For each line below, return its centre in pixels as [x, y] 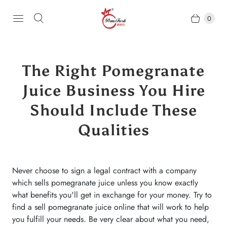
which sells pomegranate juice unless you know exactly [105, 183]
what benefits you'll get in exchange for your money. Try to [112, 195]
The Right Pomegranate [113, 71]
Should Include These [113, 110]
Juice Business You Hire [113, 91]
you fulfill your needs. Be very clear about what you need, [111, 219]
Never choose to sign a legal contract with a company [104, 171]
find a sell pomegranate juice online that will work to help [110, 207]
